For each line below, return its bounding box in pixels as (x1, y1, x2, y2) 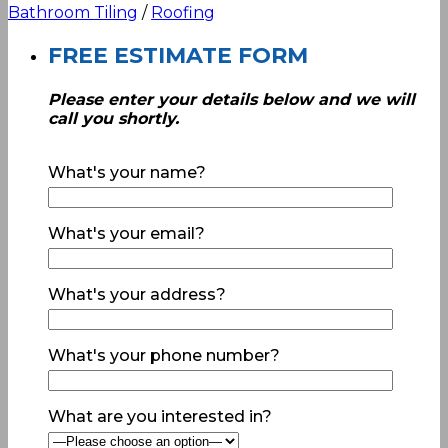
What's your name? (48, 163, 206, 183)
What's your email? (48, 224, 205, 244)
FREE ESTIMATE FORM (48, 42, 308, 70)
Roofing (151, 3, 215, 23)
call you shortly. (48, 109, 179, 129)
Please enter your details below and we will (48, 90, 415, 110)
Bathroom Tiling (8, 3, 138, 23)
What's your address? (48, 285, 226, 305)
